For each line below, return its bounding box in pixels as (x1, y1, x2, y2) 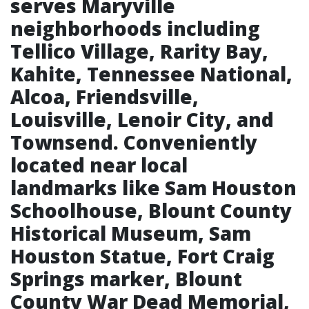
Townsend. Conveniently (10, 129, 257, 155)
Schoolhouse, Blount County (10, 197, 292, 223)
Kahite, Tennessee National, (10, 61, 292, 87)
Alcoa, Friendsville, (10, 83, 199, 110)
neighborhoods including (10, 15, 260, 41)
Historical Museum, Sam (10, 220, 251, 246)
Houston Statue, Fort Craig (10, 243, 275, 269)
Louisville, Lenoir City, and (10, 106, 274, 132)
